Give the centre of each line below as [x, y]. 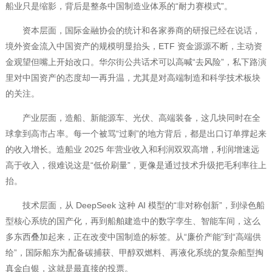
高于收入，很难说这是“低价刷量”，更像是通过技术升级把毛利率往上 [136, 165]
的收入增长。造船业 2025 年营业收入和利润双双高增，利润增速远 [132, 150]
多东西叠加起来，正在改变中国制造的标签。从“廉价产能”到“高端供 [133, 237]
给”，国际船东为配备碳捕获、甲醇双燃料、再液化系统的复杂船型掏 [134, 253]
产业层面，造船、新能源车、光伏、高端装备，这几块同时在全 [133, 118]
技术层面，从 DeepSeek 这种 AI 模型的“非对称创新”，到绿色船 [135, 206]
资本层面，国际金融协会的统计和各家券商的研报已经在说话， [133, 31]
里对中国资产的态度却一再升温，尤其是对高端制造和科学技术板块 [133, 78]
